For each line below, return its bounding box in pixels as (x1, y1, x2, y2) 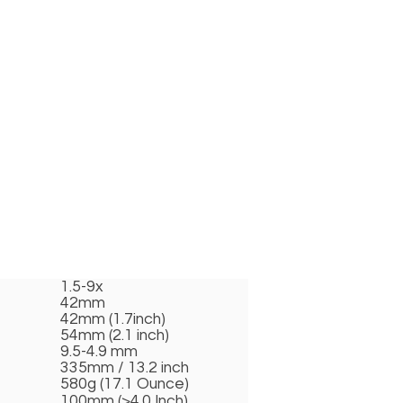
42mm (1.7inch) (60, 311, 166, 328)
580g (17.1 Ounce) (60, 376, 189, 393)
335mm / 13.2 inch (60, 360, 189, 377)
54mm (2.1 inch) (60, 327, 169, 345)
